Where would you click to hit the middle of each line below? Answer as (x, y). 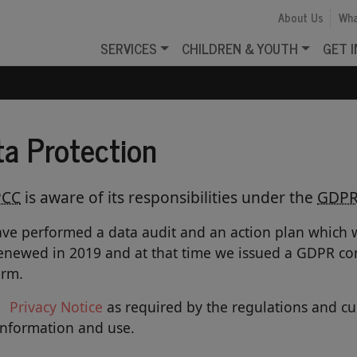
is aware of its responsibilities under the (169, 197)
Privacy (33, 306)
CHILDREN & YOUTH (239, 48)
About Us (300, 18)
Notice (80, 306)
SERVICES (128, 48)
